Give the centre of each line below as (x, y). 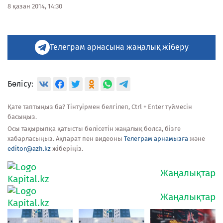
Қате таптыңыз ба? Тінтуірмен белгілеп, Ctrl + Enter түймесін (100, 107)
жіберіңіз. (67, 148)
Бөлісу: (20, 84)
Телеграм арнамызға (156, 138)
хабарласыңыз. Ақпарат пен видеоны (66, 138)
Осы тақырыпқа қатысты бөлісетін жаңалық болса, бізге (94, 128)
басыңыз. (22, 116)
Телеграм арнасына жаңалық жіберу (119, 47)
